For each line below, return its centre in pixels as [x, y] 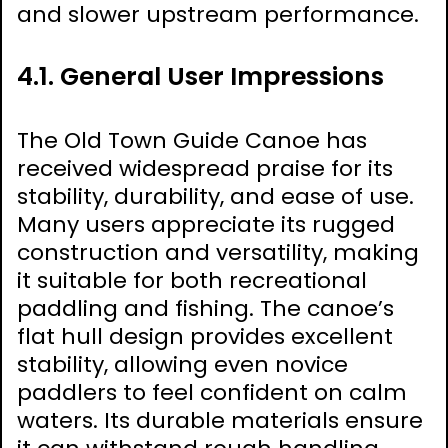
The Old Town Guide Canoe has [192, 140]
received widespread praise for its [205, 168]
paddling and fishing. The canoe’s [205, 308]
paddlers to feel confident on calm [212, 392]
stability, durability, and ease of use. [215, 196]
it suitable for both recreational [192, 280]
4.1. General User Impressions [200, 76]
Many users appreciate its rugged [206, 224]
